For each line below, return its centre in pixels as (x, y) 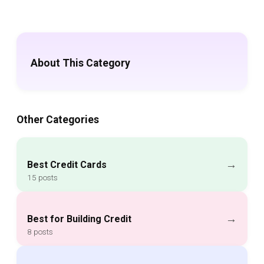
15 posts (42, 178)
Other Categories (58, 119)
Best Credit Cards (67, 165)
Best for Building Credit (79, 219)
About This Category (80, 63)
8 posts (40, 232)
